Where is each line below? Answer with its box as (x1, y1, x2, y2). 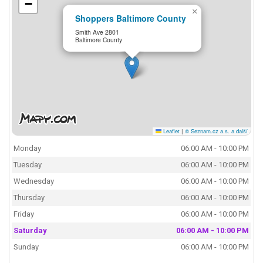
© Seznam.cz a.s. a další (184, 126, 248, 135)
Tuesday (14, 160, 42, 170)
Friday (14, 210, 35, 219)
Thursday (14, 193, 45, 203)
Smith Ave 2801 (75, 27, 120, 36)
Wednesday (14, 177, 55, 186)
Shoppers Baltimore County (75, 12, 187, 25)
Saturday (14, 226, 48, 235)
